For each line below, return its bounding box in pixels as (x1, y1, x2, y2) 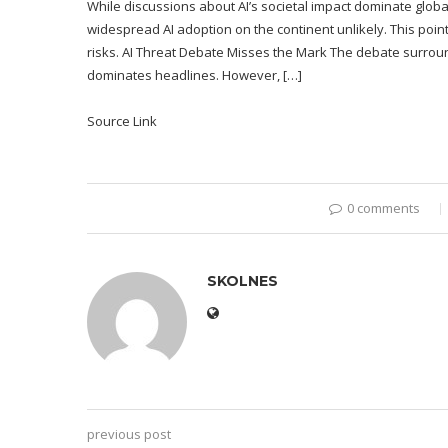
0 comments (346, 198, 420, 217)
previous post (87, 424, 171, 443)
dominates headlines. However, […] (87, 65, 302, 84)
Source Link (87, 111, 157, 130)
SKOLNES (207, 271, 278, 290)
